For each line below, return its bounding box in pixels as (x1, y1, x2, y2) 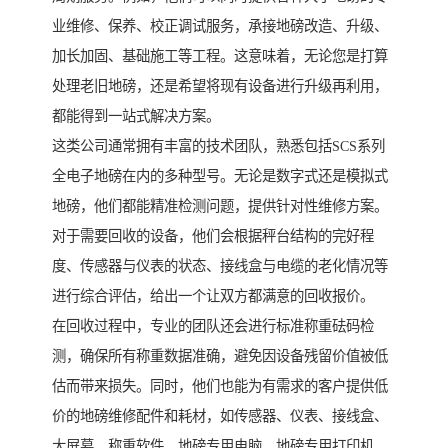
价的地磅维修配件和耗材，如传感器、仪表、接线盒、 (52, 408, 388, 425)
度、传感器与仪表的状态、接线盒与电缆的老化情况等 (52, 258, 388, 275)
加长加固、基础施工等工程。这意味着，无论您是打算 (52, 48, 388, 65)
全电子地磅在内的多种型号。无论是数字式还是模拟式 (52, 168, 388, 185)
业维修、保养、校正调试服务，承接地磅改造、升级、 (52, 18, 388, 35)
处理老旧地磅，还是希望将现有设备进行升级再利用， (52, 78, 388, 95)
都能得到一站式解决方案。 (52, 108, 220, 125)
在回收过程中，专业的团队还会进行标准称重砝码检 (52, 318, 374, 335)
